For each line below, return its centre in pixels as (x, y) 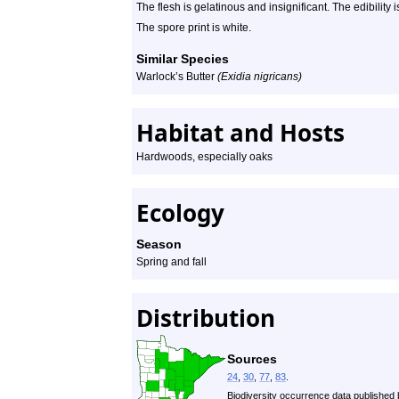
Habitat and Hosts (240, 133)
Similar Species (183, 59)
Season (159, 244)
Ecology (180, 213)
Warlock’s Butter (177, 77)
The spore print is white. (194, 28)
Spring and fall (171, 262)
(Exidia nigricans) (260, 77)
